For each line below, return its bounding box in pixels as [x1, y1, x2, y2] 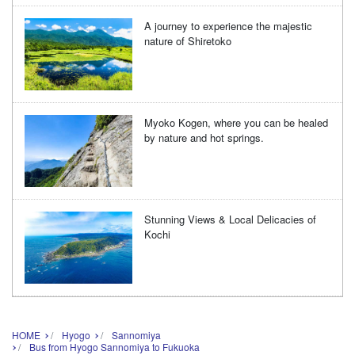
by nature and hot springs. [144, 130, 265, 146]
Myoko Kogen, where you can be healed [144, 115, 329, 131]
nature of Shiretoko [144, 33, 232, 49]
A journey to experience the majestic [144, 18, 313, 34]
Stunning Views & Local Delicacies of [144, 212, 317, 227]
